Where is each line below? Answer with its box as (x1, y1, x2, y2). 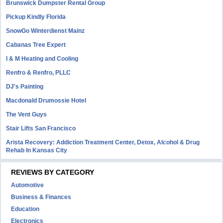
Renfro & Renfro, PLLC (6, 69, 71, 76)
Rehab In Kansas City (6, 147, 68, 154)
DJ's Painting (6, 83, 44, 90)
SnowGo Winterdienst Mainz (6, 27, 85, 34)
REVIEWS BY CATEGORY (11, 168, 95, 176)
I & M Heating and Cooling (6, 55, 79, 62)
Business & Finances (11, 194, 72, 201)
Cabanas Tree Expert (6, 41, 66, 48)
